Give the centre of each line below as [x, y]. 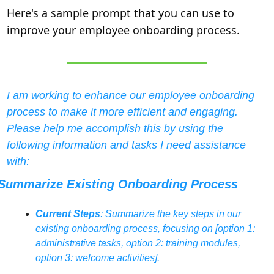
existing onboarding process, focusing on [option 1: [145, 229]
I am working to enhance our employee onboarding [130, 96]
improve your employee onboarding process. [123, 30]
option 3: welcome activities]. [97, 258]
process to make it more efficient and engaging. [122, 112]
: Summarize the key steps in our [170, 214]
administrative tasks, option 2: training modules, [138, 243]
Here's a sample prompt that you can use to [120, 13]
